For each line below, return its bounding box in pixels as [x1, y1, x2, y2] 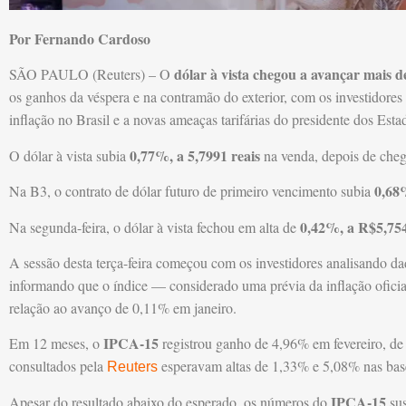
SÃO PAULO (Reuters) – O [9, 64, 170, 84]
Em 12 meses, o [9, 333, 103, 353]
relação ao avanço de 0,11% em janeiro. [9, 297, 237, 317]
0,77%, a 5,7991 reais [130, 144, 260, 166]
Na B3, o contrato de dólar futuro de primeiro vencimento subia [9, 181, 374, 201]
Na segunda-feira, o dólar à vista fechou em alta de [9, 217, 300, 237]
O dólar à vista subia [9, 145, 130, 165]
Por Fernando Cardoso [9, 27, 150, 49]
